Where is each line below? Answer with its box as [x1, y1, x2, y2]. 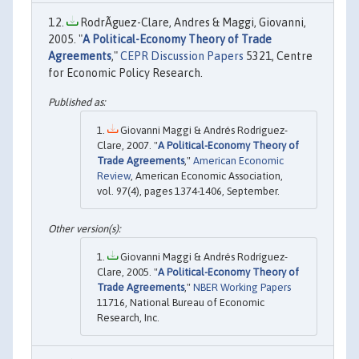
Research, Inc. [97, 311, 159, 324]
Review [97, 169, 131, 182]
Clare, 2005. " [97, 265, 158, 278]
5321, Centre [244, 50, 313, 63]
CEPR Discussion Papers [120, 50, 244, 63]
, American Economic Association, [131, 169, 283, 182]
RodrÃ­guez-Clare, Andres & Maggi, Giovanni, [78, 16, 306, 30]
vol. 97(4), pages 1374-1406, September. [97, 184, 280, 197]
